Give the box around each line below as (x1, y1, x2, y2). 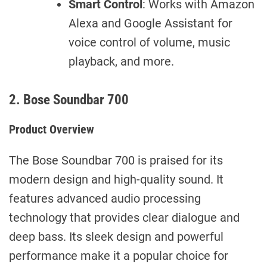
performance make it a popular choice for (9, 248, 228, 263)
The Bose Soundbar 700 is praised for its (9, 153, 223, 167)
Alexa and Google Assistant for (69, 15, 232, 30)
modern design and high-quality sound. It (9, 172, 223, 187)
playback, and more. (69, 54, 174, 69)
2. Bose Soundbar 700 (9, 91, 129, 108)
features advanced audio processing (9, 191, 201, 206)
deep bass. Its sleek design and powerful (9, 229, 223, 244)
